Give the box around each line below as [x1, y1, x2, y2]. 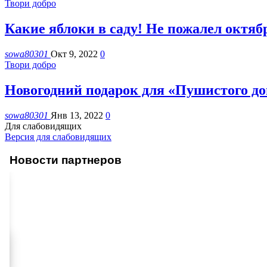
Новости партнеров [9, 153, 122, 166]
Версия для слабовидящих [5, 131, 111, 142]
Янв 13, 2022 [51, 110, 103, 120]
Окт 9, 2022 [51, 49, 98, 60]
